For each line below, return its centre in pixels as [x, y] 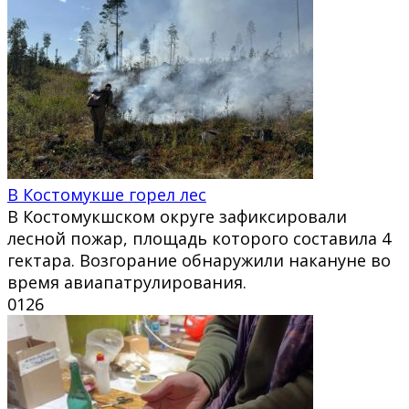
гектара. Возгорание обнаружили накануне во [199, 260]
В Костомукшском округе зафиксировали [177, 216]
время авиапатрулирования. [127, 282]
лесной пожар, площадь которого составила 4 [199, 238]
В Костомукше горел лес [107, 194]
